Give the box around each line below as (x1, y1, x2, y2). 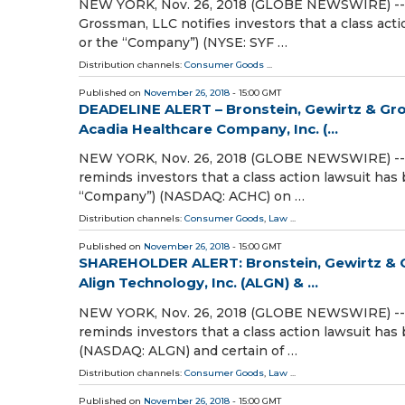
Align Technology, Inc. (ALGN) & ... (79, 274, 318, 292)
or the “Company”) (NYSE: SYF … (79, 34, 287, 52)
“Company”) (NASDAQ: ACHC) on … (79, 188, 305, 205)
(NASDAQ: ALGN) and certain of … (79, 342, 297, 359)
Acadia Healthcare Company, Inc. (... (79, 120, 338, 138)
